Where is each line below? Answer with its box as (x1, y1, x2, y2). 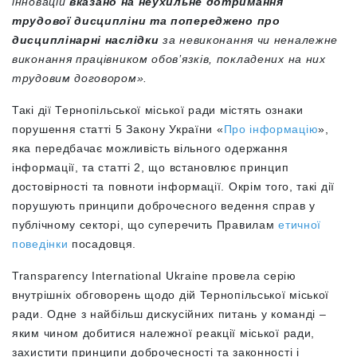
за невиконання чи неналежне (159, 33, 339, 46)
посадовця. (72, 237, 136, 250)
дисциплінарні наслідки (12, 33, 159, 46)
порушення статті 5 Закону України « (12, 123, 224, 135)
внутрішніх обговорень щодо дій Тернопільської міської (12, 288, 330, 301)
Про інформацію (223, 123, 319, 135)
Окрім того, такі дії (228, 180, 335, 193)
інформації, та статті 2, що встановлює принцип (12, 161, 289, 174)
